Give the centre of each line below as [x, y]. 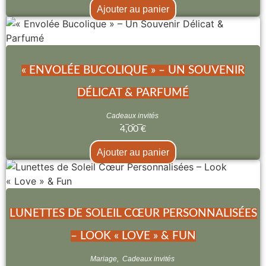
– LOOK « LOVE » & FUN [133, 236]
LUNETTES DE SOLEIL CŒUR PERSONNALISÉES [133, 213]
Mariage [103, 259]
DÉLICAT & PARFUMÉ [133, 93]
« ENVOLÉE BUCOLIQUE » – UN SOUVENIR [133, 70]
